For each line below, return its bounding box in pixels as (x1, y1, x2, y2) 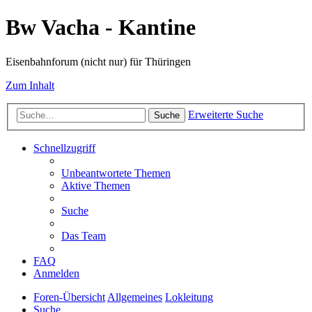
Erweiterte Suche (188, 109, 263, 121)
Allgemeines (107, 291, 162, 304)
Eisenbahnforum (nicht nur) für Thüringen (6, 55, 191, 68)
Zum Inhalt (6, 79, 54, 91)
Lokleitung (165, 291, 213, 304)
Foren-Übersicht (33, 291, 105, 304)
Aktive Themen (61, 180, 130, 192)
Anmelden (33, 267, 79, 280)
